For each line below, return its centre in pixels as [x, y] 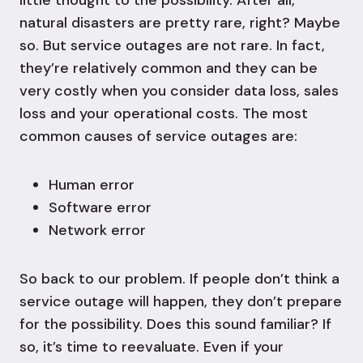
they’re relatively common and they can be [169, 68]
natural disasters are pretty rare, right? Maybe [180, 23]
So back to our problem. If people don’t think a [179, 279]
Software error [100, 208]
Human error [92, 185]
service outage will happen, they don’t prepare [181, 302]
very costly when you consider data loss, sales [179, 91]
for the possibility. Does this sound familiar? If [175, 325]
